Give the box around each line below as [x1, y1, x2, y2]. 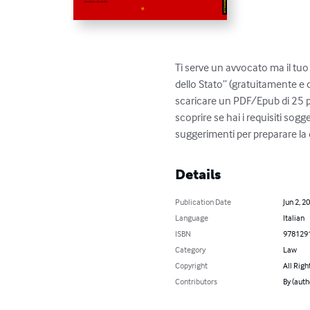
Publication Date [175, 197, 232, 208]
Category [175, 244, 206, 255]
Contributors [175, 276, 218, 287]
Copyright [175, 260, 208, 271]
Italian [282, 212, 304, 224]
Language [175, 212, 209, 224]
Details [175, 166, 221, 183]
